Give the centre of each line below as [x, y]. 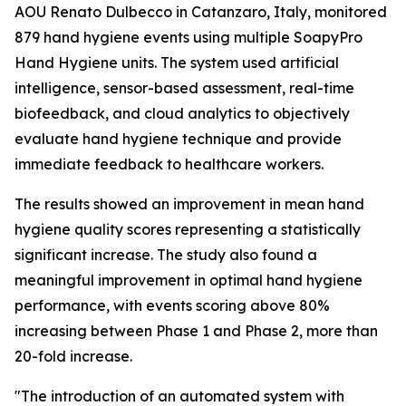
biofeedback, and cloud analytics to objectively [182, 114]
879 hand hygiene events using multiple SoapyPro [188, 38]
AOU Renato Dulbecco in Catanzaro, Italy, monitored [201, 12]
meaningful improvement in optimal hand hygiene [188, 280]
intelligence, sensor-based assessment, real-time [184, 88]
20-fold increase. [73, 357]
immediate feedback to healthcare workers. [169, 164]
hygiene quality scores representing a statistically [188, 230]
